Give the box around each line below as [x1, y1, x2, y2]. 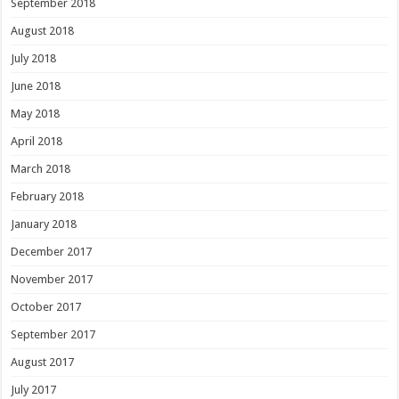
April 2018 [11, 134, 63, 148]
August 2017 [11, 354, 75, 369]
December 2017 [11, 244, 93, 258]
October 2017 [11, 299, 82, 313]
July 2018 [11, 51, 57, 65]
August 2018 [11, 23, 75, 37]
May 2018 [11, 106, 61, 120]
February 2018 [11, 189, 85, 203]
